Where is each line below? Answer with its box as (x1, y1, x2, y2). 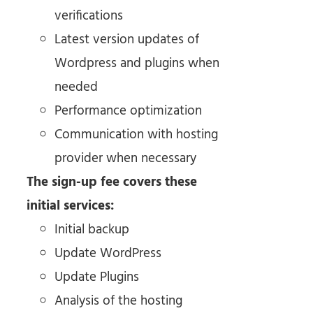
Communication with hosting (54, 124, 218, 146)
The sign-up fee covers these (26, 172, 197, 194)
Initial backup (54, 219, 129, 241)
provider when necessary (54, 148, 196, 170)
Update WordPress (54, 243, 161, 265)
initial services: (26, 196, 114, 217)
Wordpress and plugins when (54, 53, 219, 75)
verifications (54, 6, 123, 27)
